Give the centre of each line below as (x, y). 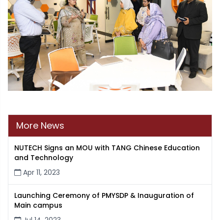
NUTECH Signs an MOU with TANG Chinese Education (107, 148)
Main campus (38, 206)
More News (40, 126)
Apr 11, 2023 (41, 173)
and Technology (44, 158)
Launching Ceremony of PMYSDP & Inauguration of (104, 196)
